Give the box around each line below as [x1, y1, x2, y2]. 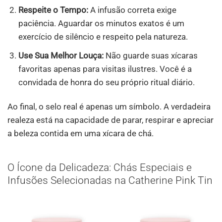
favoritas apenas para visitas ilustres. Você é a [18, 63, 192, 74]
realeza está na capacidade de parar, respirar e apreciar [7, 115, 214, 125]
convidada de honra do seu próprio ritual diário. [18, 77, 195, 87]
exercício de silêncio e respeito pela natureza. [18, 32, 188, 42]
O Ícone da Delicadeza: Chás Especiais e [7, 162, 192, 174]
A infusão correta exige [88, 5, 177, 15]
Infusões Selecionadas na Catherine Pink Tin [7, 174, 213, 187]
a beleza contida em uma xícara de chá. [7, 128, 154, 139]
